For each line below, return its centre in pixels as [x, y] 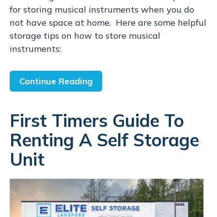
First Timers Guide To [97, 120]
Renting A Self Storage [104, 140]
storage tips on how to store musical [85, 36]
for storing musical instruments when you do [102, 9]
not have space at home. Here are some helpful [108, 23]
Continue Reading [56, 81]
